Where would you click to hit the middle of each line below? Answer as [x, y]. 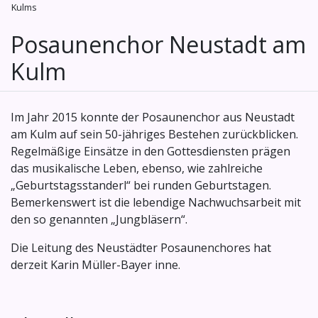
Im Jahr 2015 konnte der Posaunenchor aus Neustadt [153, 117]
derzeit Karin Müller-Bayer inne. [95, 265]
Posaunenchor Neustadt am [158, 45]
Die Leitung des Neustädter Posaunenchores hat [141, 248]
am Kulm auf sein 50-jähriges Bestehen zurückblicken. [154, 135]
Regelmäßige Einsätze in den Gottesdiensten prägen [150, 152]
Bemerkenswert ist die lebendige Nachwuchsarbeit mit [156, 203]
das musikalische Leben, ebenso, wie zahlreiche [137, 169]
